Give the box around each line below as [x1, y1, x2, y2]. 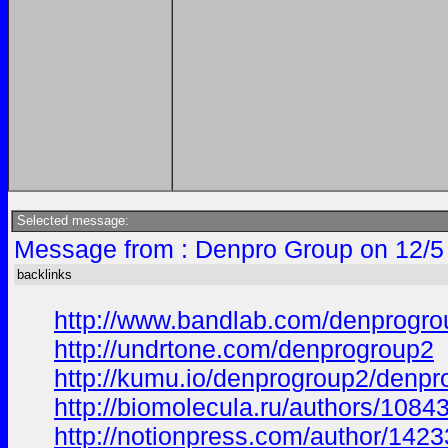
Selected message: [13, 213, 129, 228]
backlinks [17, 267, 72, 282]
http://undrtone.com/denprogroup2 [54, 335, 434, 363]
